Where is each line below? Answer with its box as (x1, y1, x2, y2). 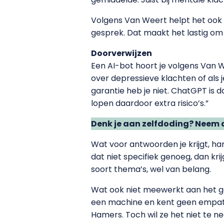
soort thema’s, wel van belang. (91, 163, 211, 175)
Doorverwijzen (91, 47, 152, 59)
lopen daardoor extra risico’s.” (91, 97, 208, 109)
